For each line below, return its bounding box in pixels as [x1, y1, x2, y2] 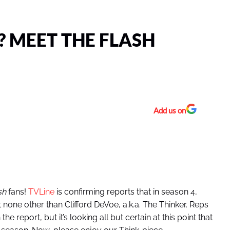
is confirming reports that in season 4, [54, 187, 197, 197]
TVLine [28, 187, 54, 197]
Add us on [153, 106, 186, 116]
